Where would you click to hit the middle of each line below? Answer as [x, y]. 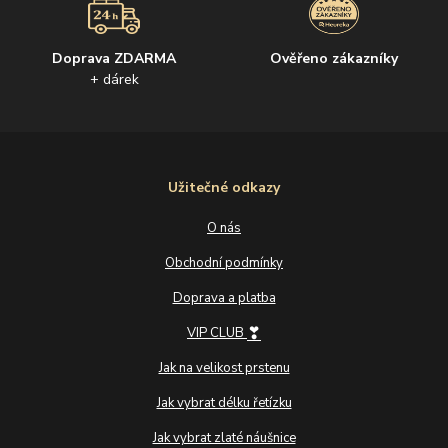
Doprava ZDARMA [114, 59]
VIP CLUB [217, 333]
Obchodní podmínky [224, 263]
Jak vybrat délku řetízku [224, 403]
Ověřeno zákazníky [333, 59]
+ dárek [114, 80]
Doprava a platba [224, 298]
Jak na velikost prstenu [224, 368]
